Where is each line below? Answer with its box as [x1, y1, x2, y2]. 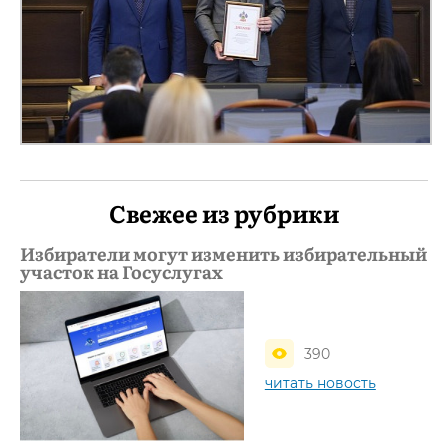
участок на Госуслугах [20, 258, 223, 285]
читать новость [264, 374, 376, 393]
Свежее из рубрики [109, 195, 339, 230]
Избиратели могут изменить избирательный [20, 240, 427, 267]
